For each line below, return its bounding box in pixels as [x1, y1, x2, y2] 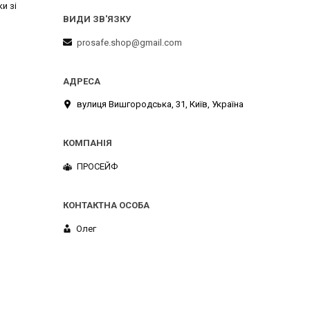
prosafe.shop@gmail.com [77, 37, 182, 48]
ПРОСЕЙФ [77, 161, 118, 172]
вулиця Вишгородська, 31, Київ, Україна [77, 99, 244, 110]
